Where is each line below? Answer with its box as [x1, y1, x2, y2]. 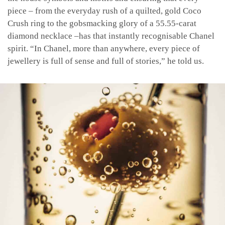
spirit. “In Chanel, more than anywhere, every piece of [8, 44, 200, 54]
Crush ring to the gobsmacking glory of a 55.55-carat [8, 19, 196, 29]
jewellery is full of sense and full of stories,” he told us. [8, 56, 204, 66]
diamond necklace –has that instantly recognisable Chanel [8, 31, 214, 41]
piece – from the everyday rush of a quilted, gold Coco [8, 6, 201, 16]
